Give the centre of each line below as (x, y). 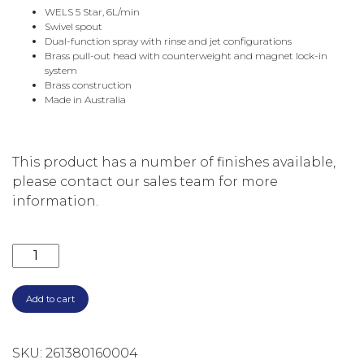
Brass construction (88, 85)
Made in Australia (85, 100)
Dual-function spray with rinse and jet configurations (168, 41)
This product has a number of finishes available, (174, 162)
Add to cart (50, 299)
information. (55, 201)
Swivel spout (74, 26)
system (61, 70)
